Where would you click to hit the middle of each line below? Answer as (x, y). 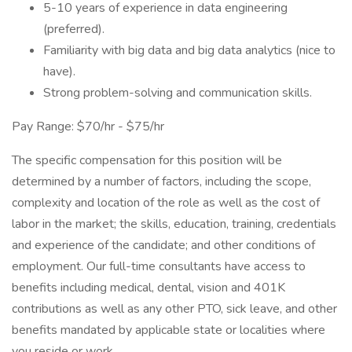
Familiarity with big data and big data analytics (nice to (189, 50)
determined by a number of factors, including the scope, (161, 181)
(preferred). (74, 29)
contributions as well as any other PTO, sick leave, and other (174, 309)
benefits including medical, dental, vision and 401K (148, 288)
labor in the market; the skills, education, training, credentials (174, 224)
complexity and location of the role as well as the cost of (166, 203)
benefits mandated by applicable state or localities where (169, 330)
